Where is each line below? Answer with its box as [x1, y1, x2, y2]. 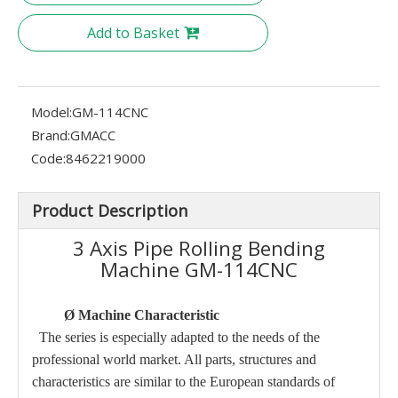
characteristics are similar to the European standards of [32, 373, 335, 389]
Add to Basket [87, 22, 179, 43]
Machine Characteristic [78, 306, 219, 322]
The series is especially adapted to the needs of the [32, 329, 320, 345]
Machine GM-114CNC [100, 255, 298, 283]
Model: [31, 102, 72, 121]
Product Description [32, 199, 187, 221]
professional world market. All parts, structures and [32, 351, 316, 367]
